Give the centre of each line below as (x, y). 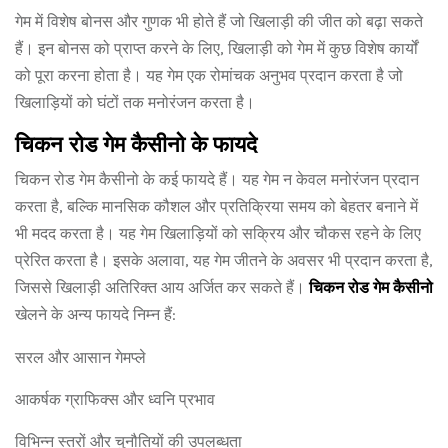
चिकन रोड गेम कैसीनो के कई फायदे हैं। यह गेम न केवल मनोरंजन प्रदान (217, 179)
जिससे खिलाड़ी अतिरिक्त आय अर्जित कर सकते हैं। (162, 287)
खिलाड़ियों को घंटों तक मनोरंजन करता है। (135, 102)
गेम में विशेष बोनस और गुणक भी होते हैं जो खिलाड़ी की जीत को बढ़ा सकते (219, 21)
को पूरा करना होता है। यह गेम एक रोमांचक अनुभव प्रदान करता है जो (209, 75)
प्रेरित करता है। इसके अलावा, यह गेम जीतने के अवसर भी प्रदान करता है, (224, 260)
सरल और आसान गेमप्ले (80, 357)
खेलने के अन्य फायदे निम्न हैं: (95, 314)
